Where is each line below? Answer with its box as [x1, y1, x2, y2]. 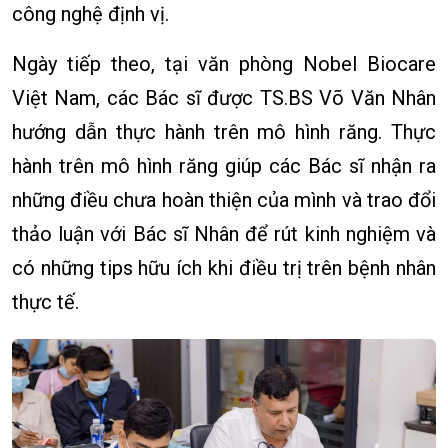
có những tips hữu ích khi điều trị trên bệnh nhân [12, 255, 436, 280]
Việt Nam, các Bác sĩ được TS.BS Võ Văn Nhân [12, 85, 436, 110]
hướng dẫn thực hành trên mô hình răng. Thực [12, 119, 436, 144]
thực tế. [12, 289, 79, 314]
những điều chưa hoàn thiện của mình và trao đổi [12, 187, 436, 212]
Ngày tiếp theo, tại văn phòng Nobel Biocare [12, 51, 436, 76]
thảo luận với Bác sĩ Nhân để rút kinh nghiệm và [12, 221, 436, 246]
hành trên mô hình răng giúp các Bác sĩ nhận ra [12, 153, 436, 178]
